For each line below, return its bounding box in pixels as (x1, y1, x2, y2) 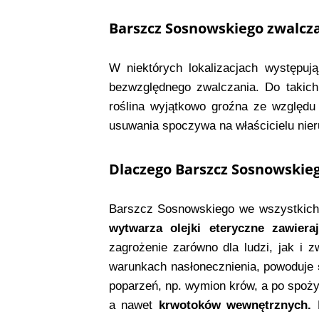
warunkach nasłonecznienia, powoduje (108, 259, 314, 273)
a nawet (108, 298, 159, 312)
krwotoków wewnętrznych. (158, 298, 312, 312)
